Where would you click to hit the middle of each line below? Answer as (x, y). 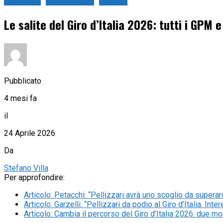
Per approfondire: (34, 177)
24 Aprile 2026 (30, 133)
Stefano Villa (26, 168)
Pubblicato (23, 81)
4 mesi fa (20, 98)
